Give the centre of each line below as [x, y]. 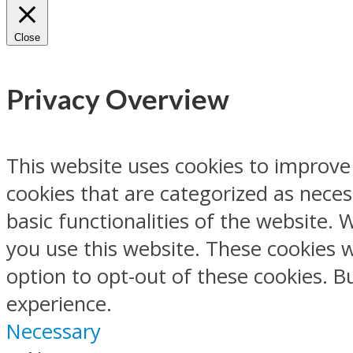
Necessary [54, 332]
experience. [59, 304]
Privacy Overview [118, 99]
